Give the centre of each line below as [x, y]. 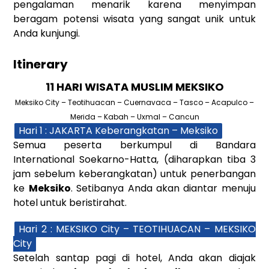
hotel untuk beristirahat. [70, 202]
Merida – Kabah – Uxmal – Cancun [134, 116]
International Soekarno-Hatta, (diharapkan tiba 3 [134, 159]
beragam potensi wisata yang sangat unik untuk [134, 19]
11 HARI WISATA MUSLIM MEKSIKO [134, 86]
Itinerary [41, 64]
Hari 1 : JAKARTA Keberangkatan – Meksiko [119, 130]
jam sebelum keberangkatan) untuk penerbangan [134, 174]
